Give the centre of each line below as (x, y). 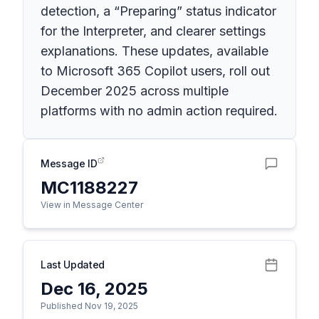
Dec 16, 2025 (94, 289)
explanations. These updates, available (155, 51)
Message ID (69, 163)
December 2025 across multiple (135, 91)
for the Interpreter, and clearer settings (153, 31)
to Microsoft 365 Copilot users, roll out (155, 71)
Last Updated (73, 265)
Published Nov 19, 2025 (89, 306)
